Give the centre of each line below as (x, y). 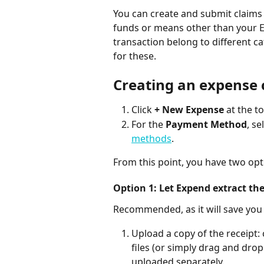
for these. (135, 56)
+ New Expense (189, 110)
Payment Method (206, 124)
